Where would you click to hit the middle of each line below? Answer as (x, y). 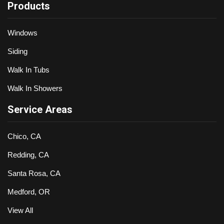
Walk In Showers (35, 88)
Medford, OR (29, 191)
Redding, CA (28, 154)
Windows (22, 32)
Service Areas (40, 109)
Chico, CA (24, 136)
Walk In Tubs (28, 69)
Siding (17, 51)
